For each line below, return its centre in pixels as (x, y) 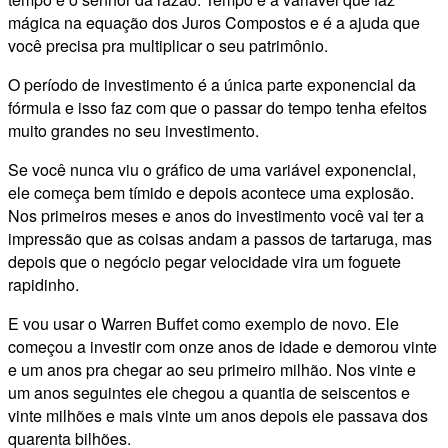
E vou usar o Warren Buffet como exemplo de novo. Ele (203, 324)
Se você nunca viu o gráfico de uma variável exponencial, (212, 170)
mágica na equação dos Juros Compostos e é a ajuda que (214, 23)
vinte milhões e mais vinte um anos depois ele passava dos (218, 416)
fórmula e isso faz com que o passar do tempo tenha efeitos (217, 108)
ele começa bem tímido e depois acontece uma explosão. (211, 193)
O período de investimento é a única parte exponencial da (212, 85)
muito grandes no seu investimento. (133, 131)
